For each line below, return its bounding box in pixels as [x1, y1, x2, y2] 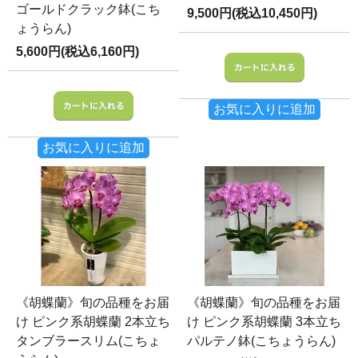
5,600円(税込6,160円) [16, 44, 139, 58]
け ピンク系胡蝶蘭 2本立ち [16, 314, 170, 328]
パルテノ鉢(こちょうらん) [187, 333, 336, 348]
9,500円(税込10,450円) [187, 6, 317, 20]
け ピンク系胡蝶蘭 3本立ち [187, 314, 341, 328]
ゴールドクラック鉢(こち [16, 2, 161, 16]
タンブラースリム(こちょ [16, 333, 161, 348]
